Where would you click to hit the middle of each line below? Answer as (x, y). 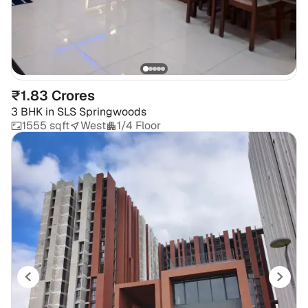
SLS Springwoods (102, 112)
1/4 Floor (139, 126)
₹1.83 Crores (53, 96)
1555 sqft (46, 126)
